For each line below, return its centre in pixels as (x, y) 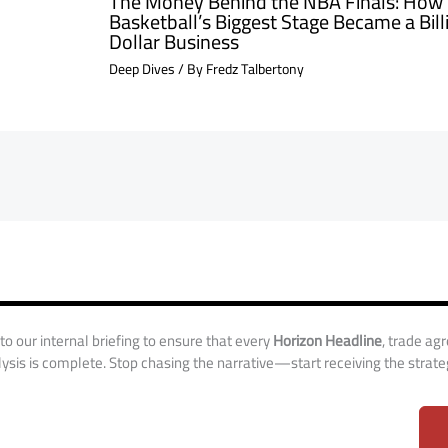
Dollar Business (173, 41)
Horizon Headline (327, 341)
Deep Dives (141, 68)
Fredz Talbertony (254, 68)
